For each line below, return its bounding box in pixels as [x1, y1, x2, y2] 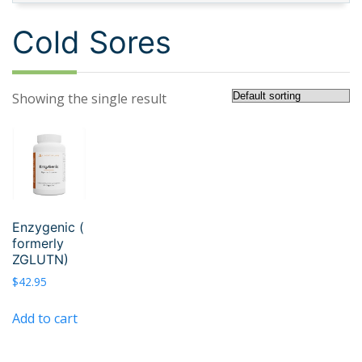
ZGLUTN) [12, 250, 69, 267]
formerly [12, 234, 64, 251]
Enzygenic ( [12, 218, 84, 235]
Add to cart [12, 309, 78, 327]
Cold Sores [12, 23, 171, 61]
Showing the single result [12, 89, 166, 107]
